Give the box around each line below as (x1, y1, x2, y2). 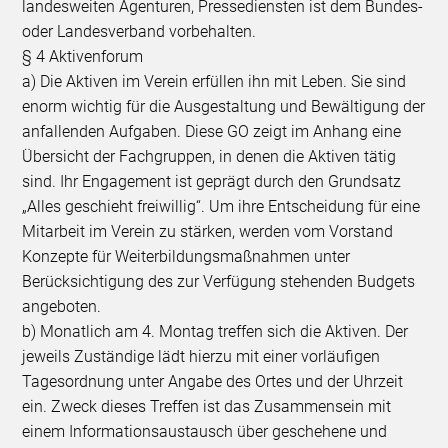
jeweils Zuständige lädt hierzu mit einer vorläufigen (22, 346, 381, 366)
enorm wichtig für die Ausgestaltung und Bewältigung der (22, 96, 426, 116)
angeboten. (22, 296, 102, 316)
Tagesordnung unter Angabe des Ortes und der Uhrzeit (22, 371, 404, 391)
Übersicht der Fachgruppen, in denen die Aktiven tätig (22, 146, 397, 166)
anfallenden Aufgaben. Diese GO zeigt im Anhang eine (22, 121, 402, 141)
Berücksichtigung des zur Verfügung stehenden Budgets (22, 271, 416, 291)
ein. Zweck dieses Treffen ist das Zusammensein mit (22, 396, 392, 416)
